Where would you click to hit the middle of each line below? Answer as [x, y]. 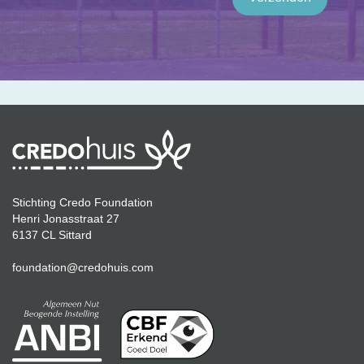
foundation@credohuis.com [83, 268]
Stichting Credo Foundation [82, 203]
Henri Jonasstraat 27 [66, 219]
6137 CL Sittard [52, 235]
